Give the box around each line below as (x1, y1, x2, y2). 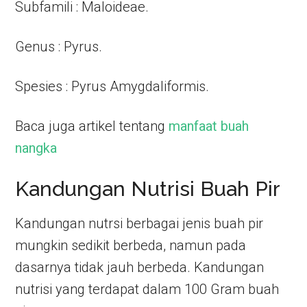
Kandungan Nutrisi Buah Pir (15, 177, 281, 201)
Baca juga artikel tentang (15, 118, 169, 134)
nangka (15, 140, 58, 156)
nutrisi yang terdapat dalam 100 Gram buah (15, 281, 280, 297)
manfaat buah (169, 118, 249, 134)
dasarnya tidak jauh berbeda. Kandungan (15, 259, 265, 275)
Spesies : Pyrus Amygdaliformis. (15, 78, 210, 95)
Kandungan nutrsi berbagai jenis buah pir (15, 215, 264, 232)
